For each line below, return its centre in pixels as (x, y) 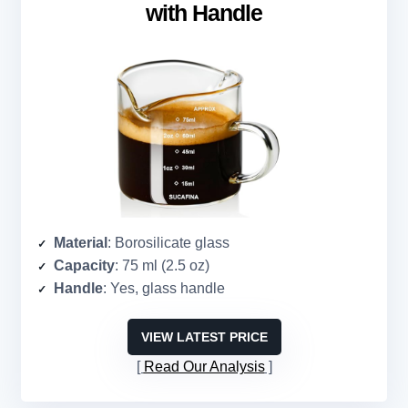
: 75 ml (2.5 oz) (162, 266)
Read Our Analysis (204, 367)
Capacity (84, 266)
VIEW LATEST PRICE (204, 337)
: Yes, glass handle (164, 289)
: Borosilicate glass (168, 243)
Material (81, 243)
